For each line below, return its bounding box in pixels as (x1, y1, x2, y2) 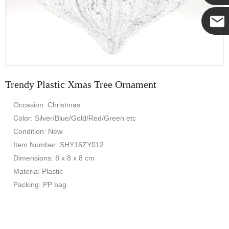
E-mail (201, 39, 221, 47)
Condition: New (13, 127, 62, 135)
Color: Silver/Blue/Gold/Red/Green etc (13, 114, 136, 122)
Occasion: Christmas (13, 101, 80, 109)
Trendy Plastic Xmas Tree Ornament (5, 79, 156, 90)
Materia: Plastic (13, 167, 63, 175)
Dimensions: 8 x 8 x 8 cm (13, 154, 95, 162)
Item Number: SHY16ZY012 (13, 141, 104, 149)
